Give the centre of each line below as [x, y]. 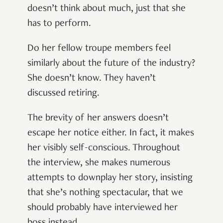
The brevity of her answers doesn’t [98, 119]
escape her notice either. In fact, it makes [111, 134]
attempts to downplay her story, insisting [110, 178]
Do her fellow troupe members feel [99, 49]
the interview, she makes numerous [99, 164]
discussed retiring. [63, 94]
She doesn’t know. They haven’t [92, 79]
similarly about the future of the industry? [111, 64]
